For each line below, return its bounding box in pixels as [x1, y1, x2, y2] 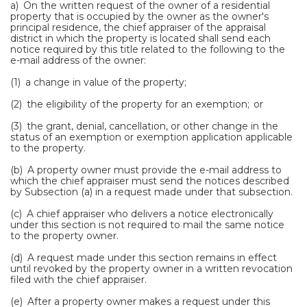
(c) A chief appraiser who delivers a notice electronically [10, 208, 273, 220]
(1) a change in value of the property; [10, 76, 186, 88]
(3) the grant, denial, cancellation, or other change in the [10, 120, 278, 132]
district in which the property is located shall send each [10, 32, 271, 45]
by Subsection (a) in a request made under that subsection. [10, 186, 293, 198]
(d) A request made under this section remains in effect [10, 251, 277, 264]
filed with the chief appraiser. [10, 273, 147, 286]
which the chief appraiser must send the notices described [10, 175, 289, 187]
